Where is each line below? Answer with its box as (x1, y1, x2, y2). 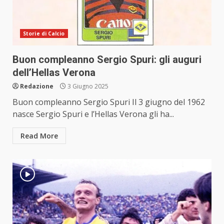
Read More (20, 131, 58, 141)
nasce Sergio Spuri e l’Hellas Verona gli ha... (12, 108, 174, 120)
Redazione (20, 82, 53, 91)
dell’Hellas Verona (12, 66, 95, 79)
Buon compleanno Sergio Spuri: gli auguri (12, 53, 201, 66)
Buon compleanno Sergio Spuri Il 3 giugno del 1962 (12, 96, 205, 108)
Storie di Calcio (23, 30, 65, 37)
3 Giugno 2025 (66, 82, 108, 91)
